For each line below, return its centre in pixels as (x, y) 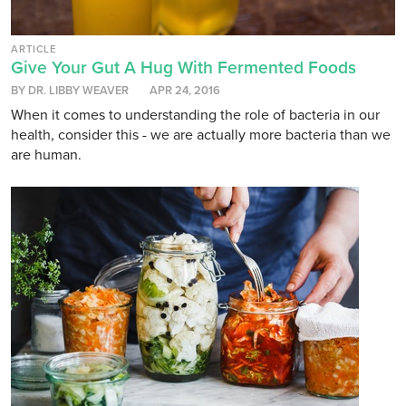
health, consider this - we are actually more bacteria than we (201, 135)
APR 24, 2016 (185, 91)
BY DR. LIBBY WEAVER (70, 91)
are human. (46, 155)
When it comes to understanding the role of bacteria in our (195, 116)
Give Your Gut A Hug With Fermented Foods (184, 68)
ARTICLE (34, 50)
